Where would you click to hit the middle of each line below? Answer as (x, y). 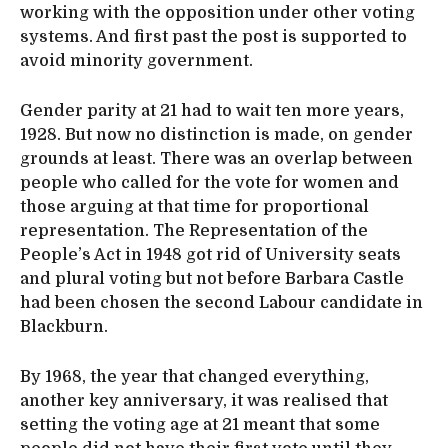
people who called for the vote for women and (209, 182)
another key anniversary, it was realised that (204, 400)
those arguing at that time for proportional (194, 206)
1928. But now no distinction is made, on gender (216, 134)
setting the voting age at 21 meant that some (200, 424)
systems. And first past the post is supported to (213, 36)
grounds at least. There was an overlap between (216, 158)
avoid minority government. (136, 60)
